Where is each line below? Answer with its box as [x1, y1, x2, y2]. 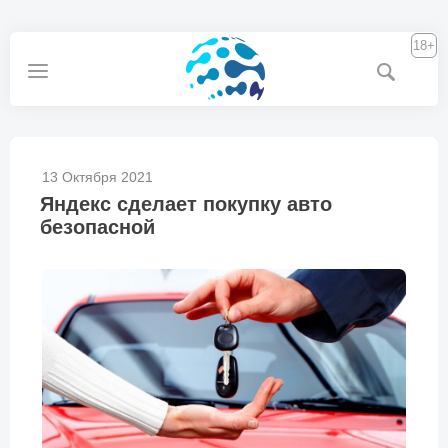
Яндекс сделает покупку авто [40, 193, 332, 215]
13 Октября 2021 [42, 169, 153, 185]
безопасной [40, 216, 155, 238]
